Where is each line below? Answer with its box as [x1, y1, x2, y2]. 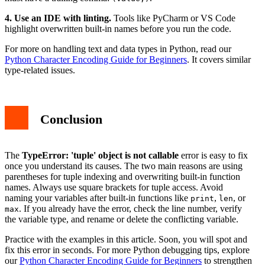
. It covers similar [187, 54, 251, 64]
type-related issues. [5, 64, 75, 75]
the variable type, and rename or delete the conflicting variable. [5, 214, 238, 224]
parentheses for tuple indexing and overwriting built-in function [5, 171, 240, 182]
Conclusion [40, 111, 102, 127]
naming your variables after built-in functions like [5, 192, 190, 203]
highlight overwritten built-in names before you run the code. [5, 23, 231, 34]
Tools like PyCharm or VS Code [111, 12, 235, 23]
